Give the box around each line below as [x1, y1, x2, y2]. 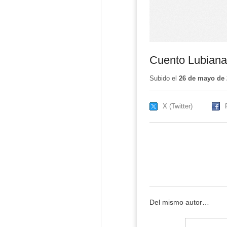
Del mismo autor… [149, 198, 209, 206]
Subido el [149, 74, 179, 83]
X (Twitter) [162, 102, 193, 110]
